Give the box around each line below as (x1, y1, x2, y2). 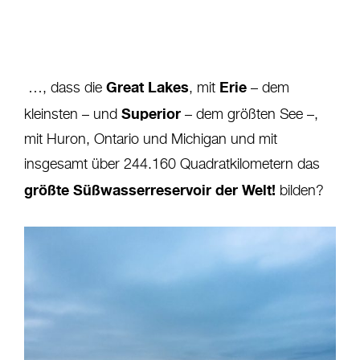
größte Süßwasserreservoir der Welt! (24, 180, 276, 198)
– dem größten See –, (181, 107, 318, 122)
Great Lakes (102, 77, 189, 96)
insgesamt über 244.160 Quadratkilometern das (24, 157, 320, 172)
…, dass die (24, 80, 102, 96)
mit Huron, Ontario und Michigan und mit (24, 132, 277, 147)
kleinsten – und (24, 107, 121, 122)
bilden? (276, 183, 324, 198)
